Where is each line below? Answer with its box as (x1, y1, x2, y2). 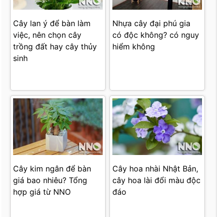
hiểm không (112, 42, 155, 52)
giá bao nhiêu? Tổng (13, 175, 88, 186)
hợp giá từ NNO (13, 187, 71, 197)
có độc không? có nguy (112, 30, 200, 40)
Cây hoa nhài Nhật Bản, (112, 164, 199, 174)
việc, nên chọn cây (13, 30, 82, 40)
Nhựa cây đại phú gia (112, 18, 191, 29)
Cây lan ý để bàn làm (13, 18, 91, 29)
